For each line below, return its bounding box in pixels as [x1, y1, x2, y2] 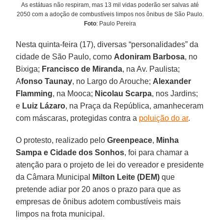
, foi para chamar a [124, 148, 189, 157]
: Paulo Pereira [96, 20, 136, 27]
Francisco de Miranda [42, 64, 123, 73]
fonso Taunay [21, 77, 73, 85]
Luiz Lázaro [22, 101, 66, 110]
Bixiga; [16, 64, 42, 73]
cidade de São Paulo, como [16, 52, 114, 61]
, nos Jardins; [152, 89, 198, 98]
